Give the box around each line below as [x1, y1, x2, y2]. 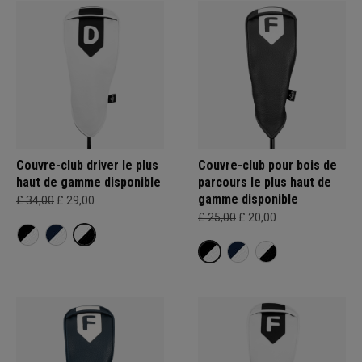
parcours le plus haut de [198, 175, 331, 190]
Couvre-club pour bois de [198, 158, 337, 173]
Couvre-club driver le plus [16, 158, 158, 173]
